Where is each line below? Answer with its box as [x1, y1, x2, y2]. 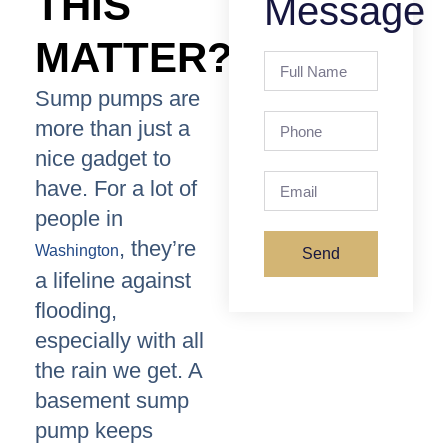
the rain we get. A [35, 358, 202, 384]
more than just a [35, 116, 190, 142]
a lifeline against [35, 268, 191, 294]
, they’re [119, 236, 196, 262]
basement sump [35, 388, 189, 414]
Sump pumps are [35, 86, 200, 112]
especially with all [35, 328, 204, 354]
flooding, [35, 298, 117, 324]
